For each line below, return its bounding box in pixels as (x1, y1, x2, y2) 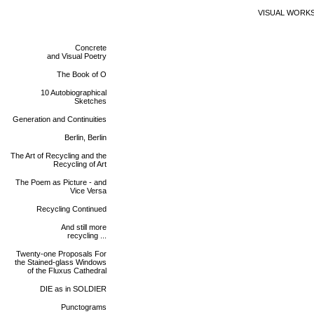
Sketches (74, 97, 107, 105)
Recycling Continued (36, 205, 107, 213)
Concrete (75, 43, 107, 52)
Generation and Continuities (13, 115, 107, 123)
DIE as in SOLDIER (40, 285, 107, 293)
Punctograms (61, 303, 107, 311)
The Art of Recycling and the (11, 151, 107, 160)
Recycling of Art (53, 160, 107, 168)
